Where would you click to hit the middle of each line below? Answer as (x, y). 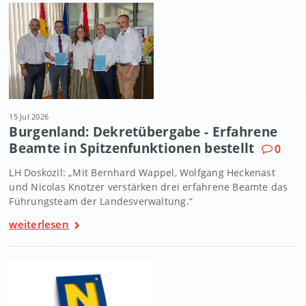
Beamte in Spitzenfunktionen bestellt (132, 148)
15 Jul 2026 (29, 116)
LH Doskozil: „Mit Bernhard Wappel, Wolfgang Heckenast (142, 172)
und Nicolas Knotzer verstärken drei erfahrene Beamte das (149, 186)
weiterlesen (39, 224)
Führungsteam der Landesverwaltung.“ (101, 201)
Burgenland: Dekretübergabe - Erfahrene (143, 131)
